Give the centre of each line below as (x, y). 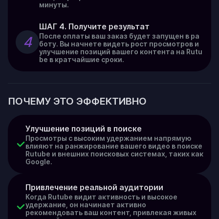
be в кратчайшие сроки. (82, 59)
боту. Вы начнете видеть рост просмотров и (119, 44)
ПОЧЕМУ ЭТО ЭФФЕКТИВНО (77, 101)
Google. (39, 162)
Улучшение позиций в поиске (84, 129)
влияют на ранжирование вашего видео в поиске (114, 146)
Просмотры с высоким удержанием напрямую (109, 138)
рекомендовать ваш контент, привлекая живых (111, 212)
